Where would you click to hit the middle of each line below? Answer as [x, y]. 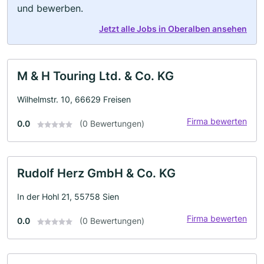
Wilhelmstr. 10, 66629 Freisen [74, 99]
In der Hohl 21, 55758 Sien [68, 197]
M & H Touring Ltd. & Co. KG [95, 76]
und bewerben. [50, 8]
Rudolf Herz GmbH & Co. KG [96, 173]
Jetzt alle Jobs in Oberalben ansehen [173, 29]
